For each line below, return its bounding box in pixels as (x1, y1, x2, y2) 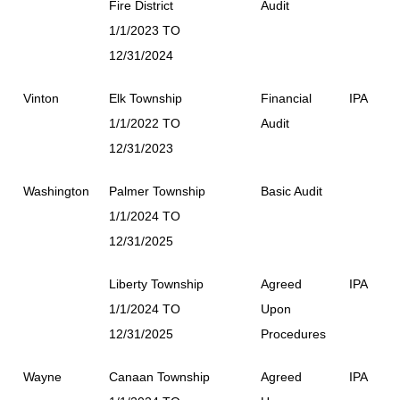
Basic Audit (261, 183, 322, 198)
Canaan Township (109, 369, 210, 384)
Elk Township (109, 90, 182, 105)
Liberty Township (109, 276, 204, 291)
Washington (23, 183, 89, 198)
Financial (261, 90, 312, 105)
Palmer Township (109, 183, 205, 198)
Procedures (261, 326, 326, 341)
